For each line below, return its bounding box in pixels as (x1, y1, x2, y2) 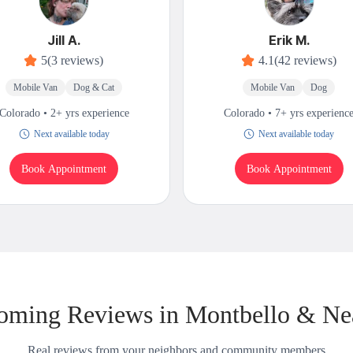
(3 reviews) (47, 54, 104, 68)
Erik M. (268, 32, 310, 49)
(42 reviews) (273, 54, 336, 68)
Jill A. (47, 32, 81, 49)
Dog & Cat (73, 82, 115, 94)
